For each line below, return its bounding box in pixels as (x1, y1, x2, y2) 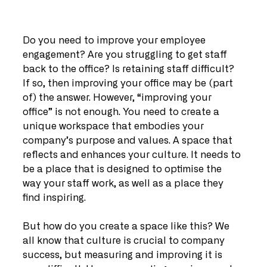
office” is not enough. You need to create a (23, 107, 222, 117)
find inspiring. (23, 193, 86, 203)
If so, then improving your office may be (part (23, 79, 235, 88)
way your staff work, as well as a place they (23, 179, 226, 188)
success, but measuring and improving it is (23, 250, 225, 260)
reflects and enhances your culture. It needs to (23, 150, 243, 160)
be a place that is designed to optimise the (23, 164, 224, 174)
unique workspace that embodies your (23, 122, 206, 131)
